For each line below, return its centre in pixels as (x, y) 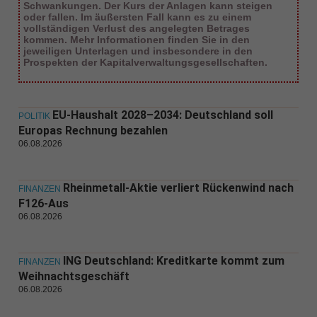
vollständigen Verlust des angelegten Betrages (136, 29)
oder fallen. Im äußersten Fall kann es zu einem (137, 17)
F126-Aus (43, 204)
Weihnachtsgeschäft (74, 277)
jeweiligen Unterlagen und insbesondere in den (138, 51)
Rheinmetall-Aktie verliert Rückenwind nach (178, 188)
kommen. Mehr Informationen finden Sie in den (136, 40)
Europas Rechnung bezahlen (93, 131)
